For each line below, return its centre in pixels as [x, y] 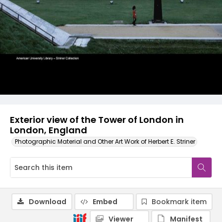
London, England [49, 130]
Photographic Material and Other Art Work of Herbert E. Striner [105, 141]
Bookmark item [179, 202]
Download [48, 202]
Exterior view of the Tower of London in [97, 120]
